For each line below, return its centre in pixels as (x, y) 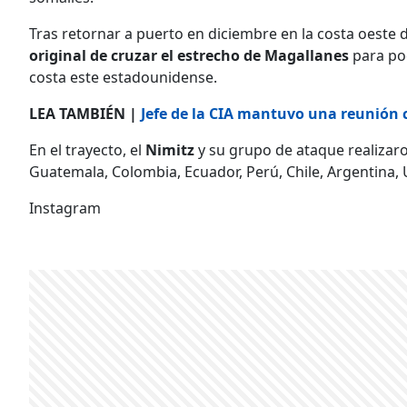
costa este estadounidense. (123, 77)
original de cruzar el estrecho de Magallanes (189, 55)
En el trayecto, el (87, 149)
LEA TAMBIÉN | (85, 113)
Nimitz (172, 149)
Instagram (65, 208)
